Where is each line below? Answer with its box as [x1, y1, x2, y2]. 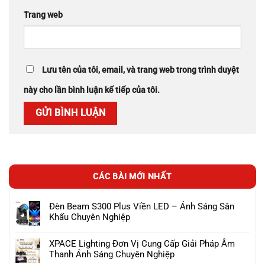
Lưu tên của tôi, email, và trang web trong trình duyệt [42, 65, 239, 76]
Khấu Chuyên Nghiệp [49, 211, 130, 222]
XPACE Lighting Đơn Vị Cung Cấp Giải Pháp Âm [49, 238, 235, 249]
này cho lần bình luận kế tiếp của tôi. [24, 85, 160, 96]
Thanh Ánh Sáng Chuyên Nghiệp [49, 248, 174, 260]
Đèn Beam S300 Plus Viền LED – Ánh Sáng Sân [49, 201, 234, 212]
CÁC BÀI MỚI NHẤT [93, 171, 172, 181]
